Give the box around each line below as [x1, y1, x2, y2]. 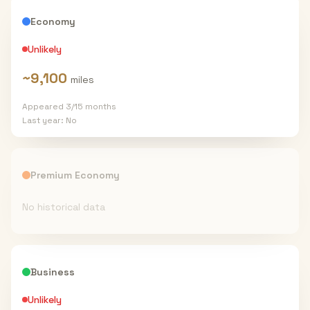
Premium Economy [30, 169, 120, 181]
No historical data [22, 201, 105, 213]
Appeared [22, 101, 66, 112]
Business [30, 266, 75, 278]
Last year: [22, 115, 66, 126]
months [83, 101, 116, 112]
